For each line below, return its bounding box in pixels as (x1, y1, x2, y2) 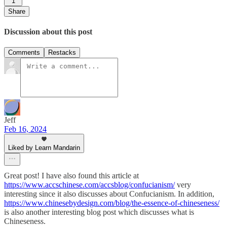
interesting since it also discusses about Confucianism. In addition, (4, 190, 214, 199)
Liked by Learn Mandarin (8, 144, 80, 152)
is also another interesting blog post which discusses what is (4, 208, 194, 217)
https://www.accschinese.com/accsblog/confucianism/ (4, 180, 175, 190)
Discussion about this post (4, 27, 92, 36)
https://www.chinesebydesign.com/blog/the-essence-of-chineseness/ (4, 199, 219, 208)
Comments (8, 49, 40, 57)
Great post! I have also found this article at (4, 171, 139, 180)
